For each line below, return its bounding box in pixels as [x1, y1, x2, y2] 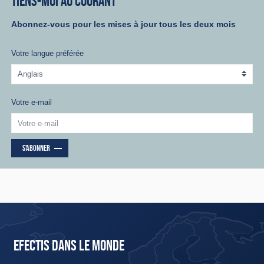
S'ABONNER [22, 143, 50, 153]
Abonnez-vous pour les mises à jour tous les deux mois [11, 19, 236, 29]
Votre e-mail [11, 98, 52, 107]
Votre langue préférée [11, 49, 84, 58]
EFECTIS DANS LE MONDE [14, 236, 124, 255]
